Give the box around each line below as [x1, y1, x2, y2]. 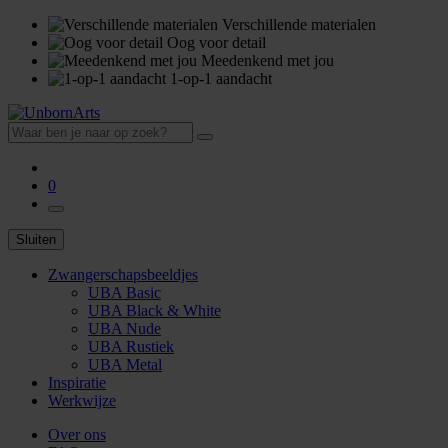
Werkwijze [48, 392, 116, 409]
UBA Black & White [88, 302, 221, 319]
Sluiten [16, 232, 56, 247]
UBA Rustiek [88, 338, 174, 355]
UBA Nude [88, 320, 161, 337]
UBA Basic [88, 284, 161, 301]
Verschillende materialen [218, 16, 376, 33]
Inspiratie [48, 374, 106, 391]
